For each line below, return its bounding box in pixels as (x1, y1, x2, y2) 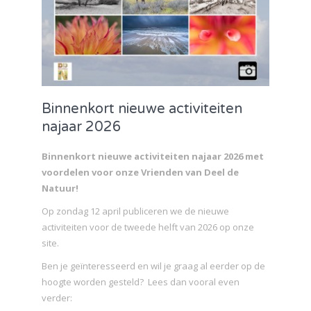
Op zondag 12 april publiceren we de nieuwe (42, 205, 229, 218)
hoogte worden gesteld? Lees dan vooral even (42, 276, 239, 289)
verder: (42, 292, 72, 305)
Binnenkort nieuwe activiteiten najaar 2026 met (42, 150, 264, 163)
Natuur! (42, 182, 78, 195)
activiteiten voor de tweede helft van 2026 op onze (42, 221, 254, 234)
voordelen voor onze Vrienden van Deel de (42, 166, 239, 179)
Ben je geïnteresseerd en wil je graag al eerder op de (42, 260, 265, 273)
